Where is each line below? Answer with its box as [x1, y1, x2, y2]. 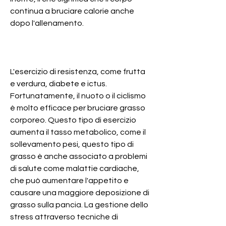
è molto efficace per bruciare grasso [10, 103, 145, 112]
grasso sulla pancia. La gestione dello [10, 200, 148, 209]
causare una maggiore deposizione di [10, 188, 149, 197]
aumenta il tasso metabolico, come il [10, 128, 146, 136]
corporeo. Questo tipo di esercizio [10, 116, 136, 124]
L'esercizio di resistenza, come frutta [10, 67, 145, 76]
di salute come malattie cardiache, [10, 164, 139, 173]
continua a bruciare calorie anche [10, 7, 134, 15]
